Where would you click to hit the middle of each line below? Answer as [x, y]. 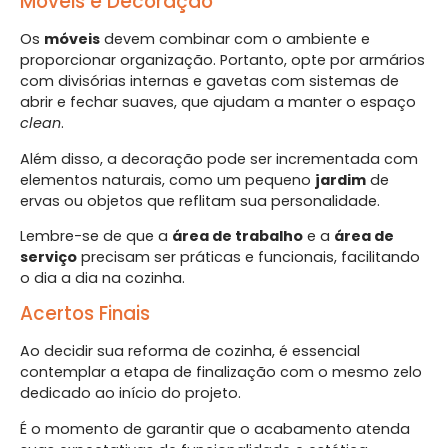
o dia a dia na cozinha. [102, 277]
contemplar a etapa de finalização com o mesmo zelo [221, 372]
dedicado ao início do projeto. [130, 393]
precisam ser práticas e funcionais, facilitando [248, 256]
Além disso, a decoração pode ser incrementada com [219, 158]
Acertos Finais [85, 314]
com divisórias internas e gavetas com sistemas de [209, 81]
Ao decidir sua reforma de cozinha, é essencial [190, 351]
